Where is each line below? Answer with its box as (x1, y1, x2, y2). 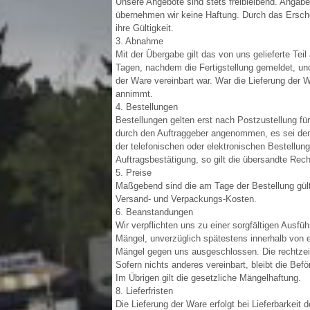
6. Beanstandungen (116, 207, 193, 217)
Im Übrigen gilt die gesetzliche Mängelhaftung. (116, 273, 301, 283)
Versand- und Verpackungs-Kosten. (116, 194, 257, 204)
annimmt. (116, 89, 153, 99)
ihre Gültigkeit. (116, 23, 174, 33)
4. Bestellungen (116, 102, 178, 112)
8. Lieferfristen (116, 286, 173, 296)
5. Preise (116, 167, 152, 178)
